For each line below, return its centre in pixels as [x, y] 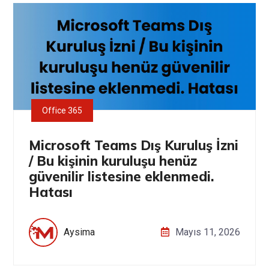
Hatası [51, 192]
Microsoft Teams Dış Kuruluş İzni [134, 145]
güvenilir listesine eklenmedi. [121, 176]
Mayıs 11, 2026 [208, 232]
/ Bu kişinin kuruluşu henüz [113, 161]
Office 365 [62, 110]
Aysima [79, 232]
